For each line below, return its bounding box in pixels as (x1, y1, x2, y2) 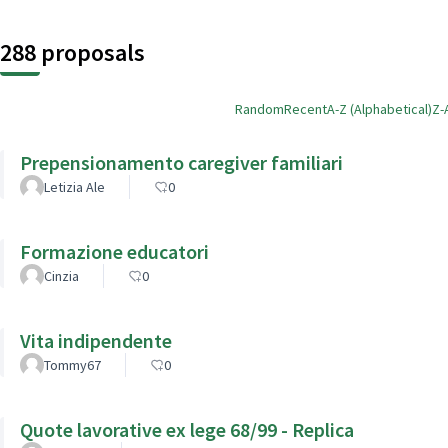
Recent (284, 99, 327, 118)
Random (235, 99, 284, 118)
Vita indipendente (20, 327, 172, 353)
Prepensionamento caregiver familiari (20, 149, 343, 175)
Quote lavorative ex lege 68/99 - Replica (20, 416, 354, 442)
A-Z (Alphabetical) (327, 99, 432, 118)
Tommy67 (44, 355, 101, 374)
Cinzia (44, 266, 79, 285)
